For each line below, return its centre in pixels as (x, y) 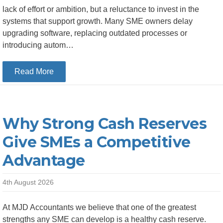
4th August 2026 (28, 182)
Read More (34, 71)
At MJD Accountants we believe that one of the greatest (99, 207)
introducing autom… (38, 45)
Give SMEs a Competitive (97, 142)
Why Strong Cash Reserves (105, 124)
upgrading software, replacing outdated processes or (95, 33)
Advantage (44, 161)
